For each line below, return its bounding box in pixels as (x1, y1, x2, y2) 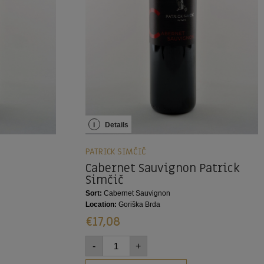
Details (103, 121, 128, 129)
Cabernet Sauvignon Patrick (85, 161, 240, 176)
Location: (85, 200, 117, 209)
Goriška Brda (116, 200, 160, 209)
